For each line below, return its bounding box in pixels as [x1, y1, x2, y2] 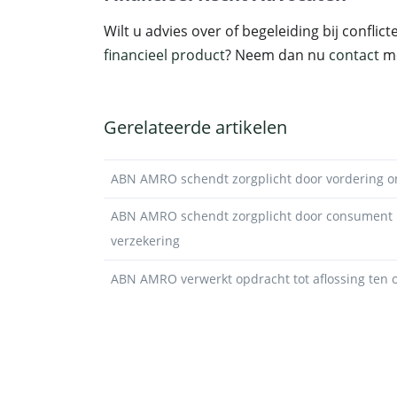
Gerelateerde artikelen [104, 115, 287, 139]
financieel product [104, 45, 225, 65]
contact [329, 45, 379, 65]
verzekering [111, 232, 180, 250]
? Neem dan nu [225, 45, 329, 65]
